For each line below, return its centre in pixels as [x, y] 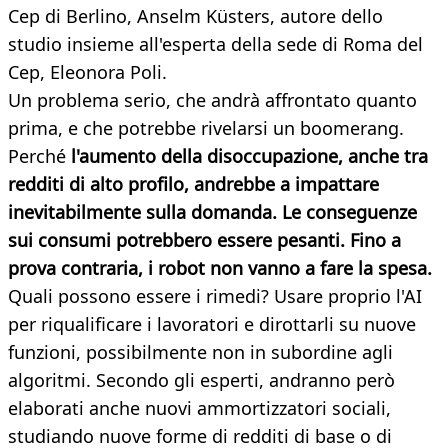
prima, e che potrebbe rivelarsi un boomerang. [206, 128]
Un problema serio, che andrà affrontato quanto [212, 100]
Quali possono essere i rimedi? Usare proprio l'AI [215, 296]
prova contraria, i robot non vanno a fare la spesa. [220, 268]
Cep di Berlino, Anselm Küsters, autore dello [195, 16]
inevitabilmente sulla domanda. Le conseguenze [212, 212]
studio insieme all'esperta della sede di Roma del [215, 44]
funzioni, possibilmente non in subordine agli [200, 352]
